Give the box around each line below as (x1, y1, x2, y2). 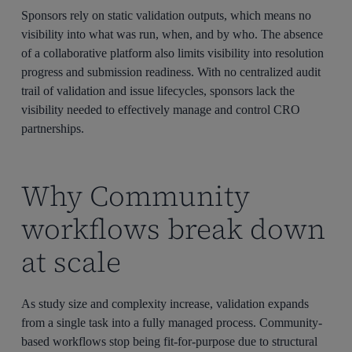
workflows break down (21, 210, 326, 249)
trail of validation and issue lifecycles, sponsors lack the (21, 84, 295, 98)
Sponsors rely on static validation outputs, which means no (21, 9, 312, 23)
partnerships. (21, 122, 85, 136)
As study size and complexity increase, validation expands (21, 297, 310, 311)
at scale (21, 243, 122, 282)
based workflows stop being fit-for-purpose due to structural (21, 335, 318, 349)
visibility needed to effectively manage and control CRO (21, 103, 301, 117)
